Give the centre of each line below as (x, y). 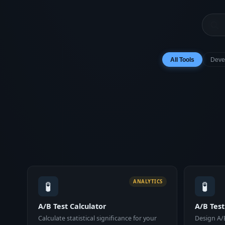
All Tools (182, 60)
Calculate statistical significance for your (97, 218)
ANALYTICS (148, 182)
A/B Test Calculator (72, 206)
